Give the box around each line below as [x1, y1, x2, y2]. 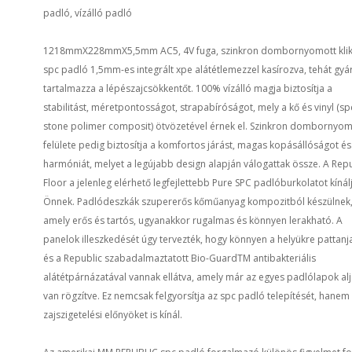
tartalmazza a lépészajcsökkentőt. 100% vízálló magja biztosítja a [43, 82, 332, 95]
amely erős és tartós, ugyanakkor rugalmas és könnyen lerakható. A [43, 214, 343, 227]
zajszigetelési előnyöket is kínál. [43, 308, 182, 321]
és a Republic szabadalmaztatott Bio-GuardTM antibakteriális [43, 251, 316, 265]
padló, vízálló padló [43, 6, 132, 20]
